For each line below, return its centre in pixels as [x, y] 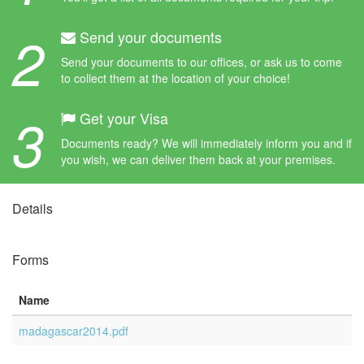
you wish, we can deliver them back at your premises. [198, 159]
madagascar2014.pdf [74, 331]
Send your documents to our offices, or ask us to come [201, 62]
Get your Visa [122, 118]
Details [32, 208]
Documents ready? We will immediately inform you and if [206, 143]
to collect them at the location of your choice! [175, 78]
